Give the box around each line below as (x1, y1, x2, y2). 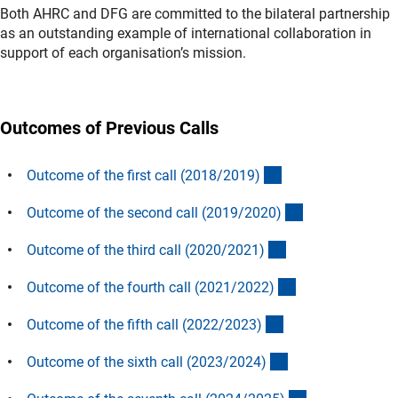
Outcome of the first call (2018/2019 (27, 166, 255, 184)
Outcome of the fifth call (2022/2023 (27, 315, 257, 333)
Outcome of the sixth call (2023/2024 (27, 353, 261, 370)
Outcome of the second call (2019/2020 (27, 203, 276, 221)
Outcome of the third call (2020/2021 (27, 241, 259, 259)
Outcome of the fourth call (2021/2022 (27, 278, 269, 296)
